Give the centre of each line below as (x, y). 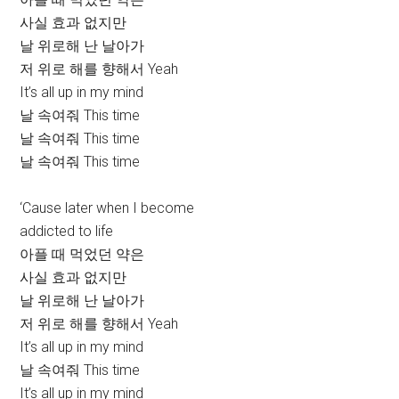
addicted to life (67, 232)
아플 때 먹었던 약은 (82, 255)
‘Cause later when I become (107, 208)
